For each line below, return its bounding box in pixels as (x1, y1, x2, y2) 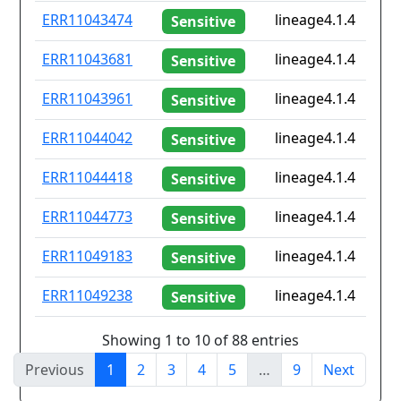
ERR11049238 (42, 286, 132, 306)
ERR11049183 (42, 246, 132, 267)
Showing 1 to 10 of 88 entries (102, 329, 299, 350)
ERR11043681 (42, 49, 132, 70)
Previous (25, 359, 84, 380)
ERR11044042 (42, 128, 132, 149)
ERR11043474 (42, 10, 132, 30)
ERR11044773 (42, 207, 132, 227)
